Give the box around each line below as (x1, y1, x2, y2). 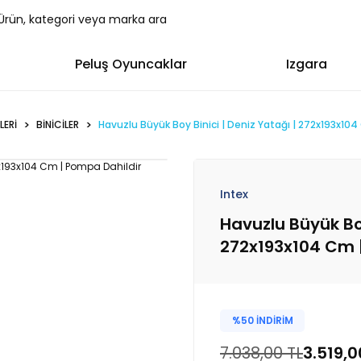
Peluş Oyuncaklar (74, 55, 187, 73)
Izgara (286, 55, 328, 73)
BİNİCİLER (36, 118, 79, 131)
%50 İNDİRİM (231, 313, 293, 327)
